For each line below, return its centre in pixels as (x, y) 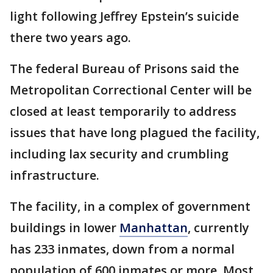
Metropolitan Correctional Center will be (131, 90)
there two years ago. (70, 38)
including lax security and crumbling (119, 154)
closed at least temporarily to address (123, 112)
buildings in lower (65, 228)
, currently (218, 228)
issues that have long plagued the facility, (135, 133)
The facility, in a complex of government (130, 207)
